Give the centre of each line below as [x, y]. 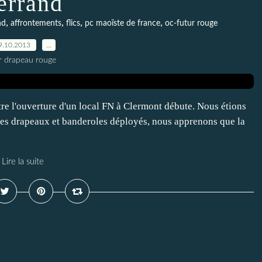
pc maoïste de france [122, 23]
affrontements [36, 23]
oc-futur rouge [191, 23]
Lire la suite [23, 162]
